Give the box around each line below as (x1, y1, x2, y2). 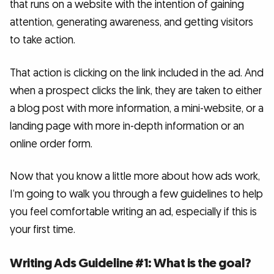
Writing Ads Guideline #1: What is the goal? (10, 254, 251, 272)
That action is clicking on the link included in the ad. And (10, 65, 264, 80)
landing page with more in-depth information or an (10, 119, 244, 133)
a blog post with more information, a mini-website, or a (10, 101, 264, 116)
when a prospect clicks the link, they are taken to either (10, 83, 262, 98)
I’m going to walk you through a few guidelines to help (10, 187, 263, 202)
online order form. (10, 136, 92, 151)
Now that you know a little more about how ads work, (10, 169, 260, 184)
